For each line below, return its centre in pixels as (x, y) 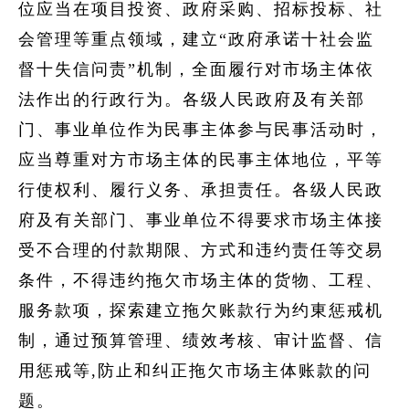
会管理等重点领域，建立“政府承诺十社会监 (196, 39)
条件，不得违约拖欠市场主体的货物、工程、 (201, 280)
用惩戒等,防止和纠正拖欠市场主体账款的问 (195, 371)
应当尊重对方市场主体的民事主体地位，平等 (201, 160)
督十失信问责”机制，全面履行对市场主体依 (196, 69)
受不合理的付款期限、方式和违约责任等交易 (201, 250)
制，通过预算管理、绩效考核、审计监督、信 (201, 341)
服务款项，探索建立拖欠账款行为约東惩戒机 (201, 310)
